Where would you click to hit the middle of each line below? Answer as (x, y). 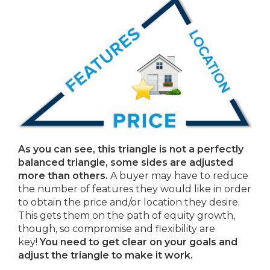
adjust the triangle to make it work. (105, 255)
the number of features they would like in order (135, 189)
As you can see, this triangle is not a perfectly (131, 149)
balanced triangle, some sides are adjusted (126, 162)
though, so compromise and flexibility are (117, 228)
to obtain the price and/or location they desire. (129, 202)
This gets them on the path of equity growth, (127, 215)
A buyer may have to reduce (178, 175)
